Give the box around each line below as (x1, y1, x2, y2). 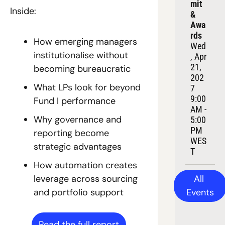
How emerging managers (34, 36, 137, 48)
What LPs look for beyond (34, 81, 141, 94)
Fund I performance (34, 95, 116, 107)
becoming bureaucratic (34, 63, 131, 75)
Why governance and (34, 114, 122, 126)
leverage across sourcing (34, 173, 138, 185)
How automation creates (34, 159, 137, 172)
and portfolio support (34, 186, 124, 199)
